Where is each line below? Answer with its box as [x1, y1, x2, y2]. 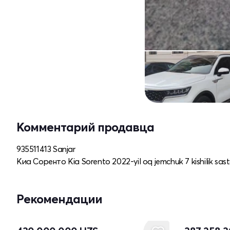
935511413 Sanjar [16, 144, 75, 155]
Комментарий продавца [16, 120, 154, 135]
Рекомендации [16, 191, 102, 207]
